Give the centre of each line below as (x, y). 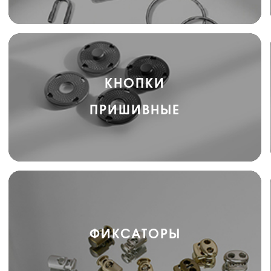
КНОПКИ (135, 84)
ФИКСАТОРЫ (135, 234)
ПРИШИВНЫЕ (135, 110)
